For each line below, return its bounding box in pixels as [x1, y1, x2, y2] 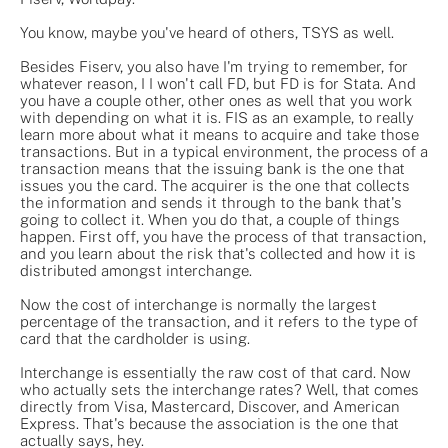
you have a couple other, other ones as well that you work [20, 91, 412, 109]
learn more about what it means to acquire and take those [20, 125, 419, 143]
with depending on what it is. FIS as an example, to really [20, 108, 414, 126]
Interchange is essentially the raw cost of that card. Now [20, 363, 411, 381]
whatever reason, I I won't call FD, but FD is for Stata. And [20, 74, 416, 92]
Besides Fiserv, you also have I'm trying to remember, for [20, 57, 408, 75]
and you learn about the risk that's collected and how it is [20, 244, 416, 262]
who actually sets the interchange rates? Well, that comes [20, 380, 419, 398]
